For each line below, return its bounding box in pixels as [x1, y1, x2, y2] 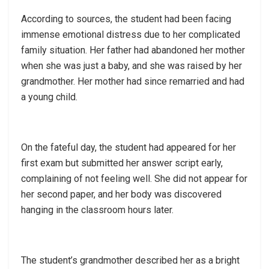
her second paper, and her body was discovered [21, 188, 222, 200]
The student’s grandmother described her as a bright [21, 254, 240, 266]
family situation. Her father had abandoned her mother [21, 44, 245, 56]
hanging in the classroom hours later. [21, 204, 174, 216]
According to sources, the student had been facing [21, 13, 231, 25]
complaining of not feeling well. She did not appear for [21, 172, 247, 184]
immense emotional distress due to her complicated [21, 28, 240, 40]
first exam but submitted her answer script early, [21, 157, 223, 169]
